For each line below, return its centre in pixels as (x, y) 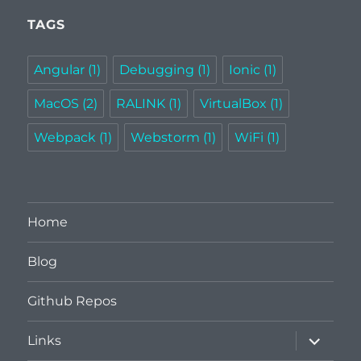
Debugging (157, 69)
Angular (60, 69)
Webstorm (166, 137)
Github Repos (73, 301)
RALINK (141, 103)
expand (321, 336)
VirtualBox (234, 103)
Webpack (65, 137)
